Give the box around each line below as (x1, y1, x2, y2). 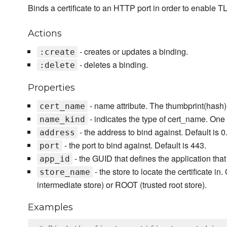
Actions (28, 28, 62, 40)
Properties (28, 82, 75, 94)
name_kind (39, 115, 85, 125)
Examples (28, 202, 73, 213)
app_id (39, 154, 70, 164)
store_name (39, 167, 90, 177)
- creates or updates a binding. (77, 46, 188, 58)
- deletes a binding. (77, 59, 148, 71)
